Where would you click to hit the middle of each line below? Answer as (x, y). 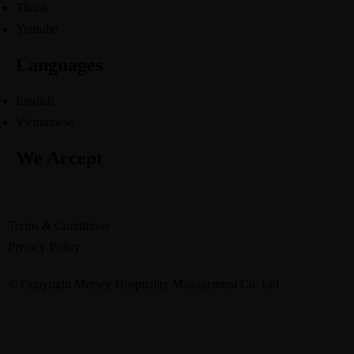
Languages (59, 65)
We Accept (59, 158)
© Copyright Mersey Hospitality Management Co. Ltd (143, 284)
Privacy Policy (44, 247)
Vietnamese (45, 122)
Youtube (37, 29)
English (35, 101)
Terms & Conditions (58, 226)
